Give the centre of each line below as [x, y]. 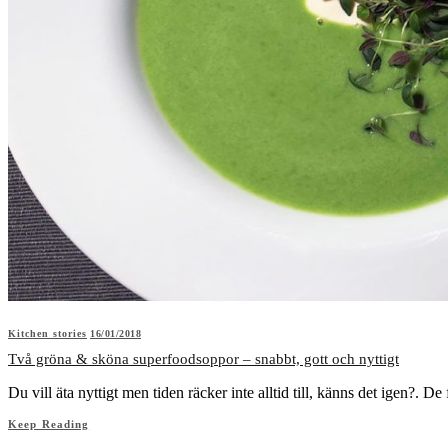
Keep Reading [49, 423]
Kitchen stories [47, 333]
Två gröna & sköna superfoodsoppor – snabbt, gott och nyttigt [203, 358]
